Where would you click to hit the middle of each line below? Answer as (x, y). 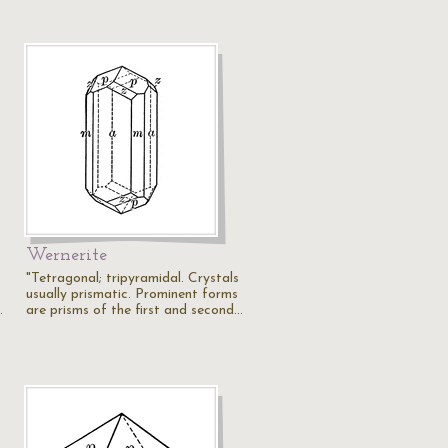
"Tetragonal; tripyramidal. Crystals (132, 278)
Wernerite (66, 255)
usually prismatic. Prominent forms (132, 294)
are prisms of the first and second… (134, 310)
